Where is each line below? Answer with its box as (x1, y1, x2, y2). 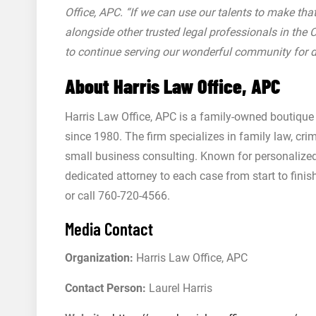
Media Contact (65, 218, 153, 239)
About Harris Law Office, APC (65, 74, 280, 98)
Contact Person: (65, 281, 146, 295)
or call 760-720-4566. (65, 189, 170, 202)
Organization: (65, 251, 133, 265)
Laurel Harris (146, 281, 212, 295)
